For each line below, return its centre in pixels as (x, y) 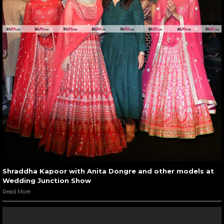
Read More (16, 192)
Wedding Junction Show (47, 181)
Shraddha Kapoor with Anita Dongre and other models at (108, 171)
